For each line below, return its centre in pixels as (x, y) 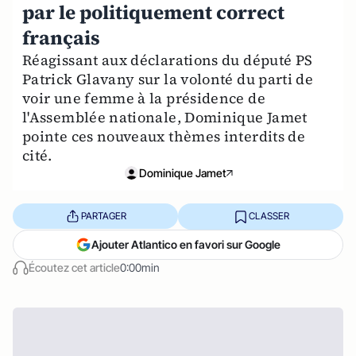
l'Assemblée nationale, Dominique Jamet (165, 117)
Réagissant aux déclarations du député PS (168, 60)
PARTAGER (103, 216)
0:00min (140, 267)
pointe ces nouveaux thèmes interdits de (164, 136)
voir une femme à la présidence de (144, 98)
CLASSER (269, 216)
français (61, 37)
